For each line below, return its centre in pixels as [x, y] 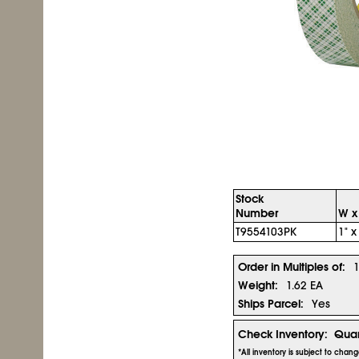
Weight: [258, 285]
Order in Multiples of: [292, 267]
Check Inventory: [283, 334]
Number [257, 213]
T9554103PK [266, 232]
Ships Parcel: [271, 304]
